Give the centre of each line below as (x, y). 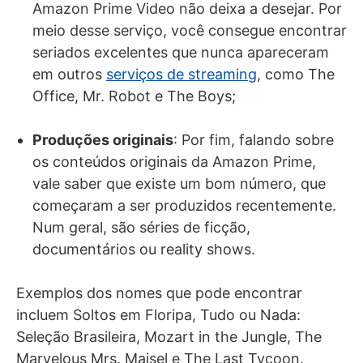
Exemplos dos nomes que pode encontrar (159, 293)
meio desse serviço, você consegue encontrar (190, 30)
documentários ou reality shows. (144, 249)
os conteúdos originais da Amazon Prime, (174, 161)
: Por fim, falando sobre (254, 139)
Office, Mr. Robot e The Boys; (134, 96)
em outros (69, 74)
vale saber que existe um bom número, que (179, 183)
